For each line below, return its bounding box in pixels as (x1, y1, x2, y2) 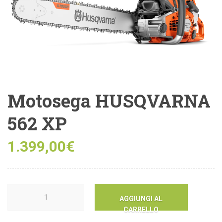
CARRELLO (123, 205, 159, 214)
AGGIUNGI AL (119, 194, 163, 203)
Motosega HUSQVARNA (7, 88, 211, 112)
